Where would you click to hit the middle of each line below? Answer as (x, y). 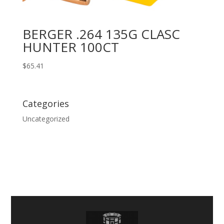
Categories (45, 104)
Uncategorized (46, 119)
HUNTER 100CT (70, 47)
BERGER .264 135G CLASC (101, 34)
